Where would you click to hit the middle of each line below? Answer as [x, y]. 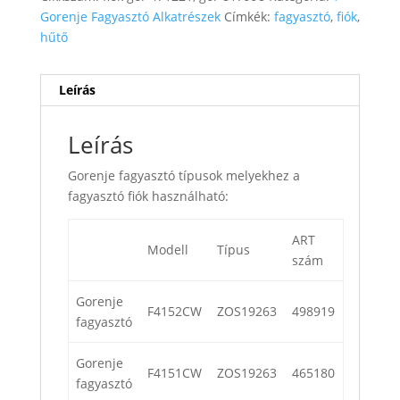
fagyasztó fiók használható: [148, 196]
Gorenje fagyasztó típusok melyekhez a [183, 176]
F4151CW [175, 373]
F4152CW [175, 312]
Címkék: [249, 17]
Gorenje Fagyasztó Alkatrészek [130, 17]
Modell [168, 250]
